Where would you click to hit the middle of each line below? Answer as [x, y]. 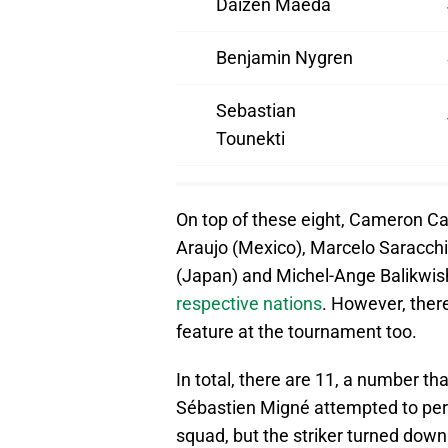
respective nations [249, 304]
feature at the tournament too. [296, 332]
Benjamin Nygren [284, 58]
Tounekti [250, 139]
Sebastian [256, 111]
